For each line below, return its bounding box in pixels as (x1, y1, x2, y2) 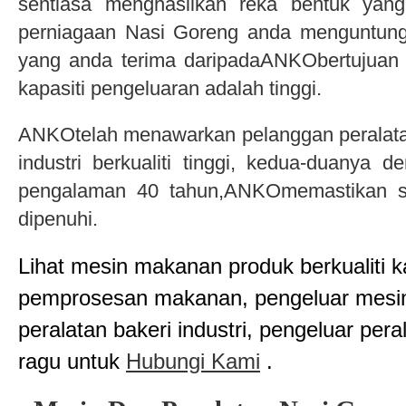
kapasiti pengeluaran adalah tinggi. (18, 77, 322, 100)
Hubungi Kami (126, 350, 260, 373)
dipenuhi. (18, 208, 98, 230)
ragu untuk (18, 350, 126, 373)
